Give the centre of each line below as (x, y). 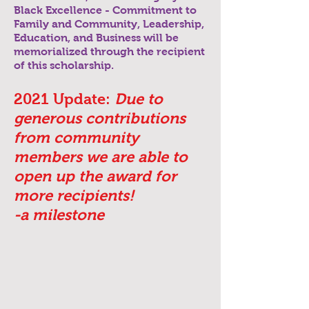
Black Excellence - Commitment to (105, 10)
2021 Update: (64, 99)
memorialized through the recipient (109, 51)
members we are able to (101, 157)
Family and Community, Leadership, (109, 24)
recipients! (95, 196)
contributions (133, 118)
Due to (139, 99)
